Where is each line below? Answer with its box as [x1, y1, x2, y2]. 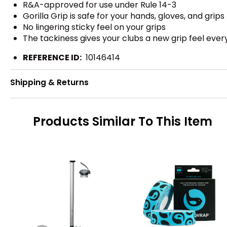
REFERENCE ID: [23, 52, 82, 64]
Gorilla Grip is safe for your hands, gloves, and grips [23, 10, 224, 22]
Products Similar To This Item [33, 112, 212, 130]
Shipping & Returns [10, 77, 89, 88]
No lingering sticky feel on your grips [23, 21, 166, 33]
